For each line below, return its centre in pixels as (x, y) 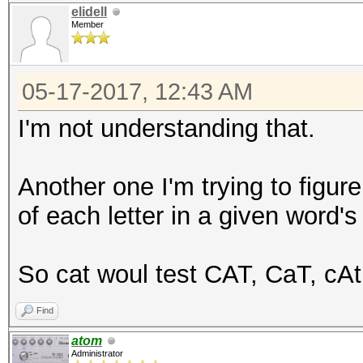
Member (88, 24)
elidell (89, 12)
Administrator (97, 353)
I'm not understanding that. (167, 128)
